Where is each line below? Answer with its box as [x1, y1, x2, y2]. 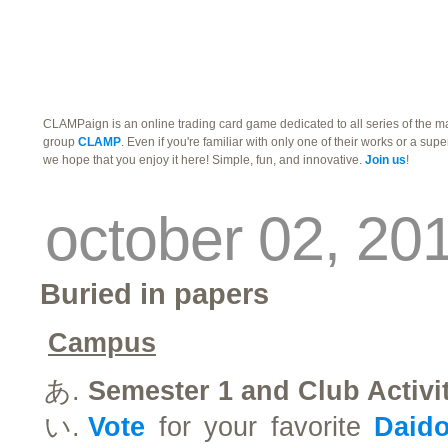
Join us [365, 153, 406, 167]
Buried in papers [40, 277, 269, 310]
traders [48, 13, 144, 44]
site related [48, 71, 198, 102]
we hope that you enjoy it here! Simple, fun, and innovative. [43, 153, 365, 167]
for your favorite [145, 412, 374, 442]
